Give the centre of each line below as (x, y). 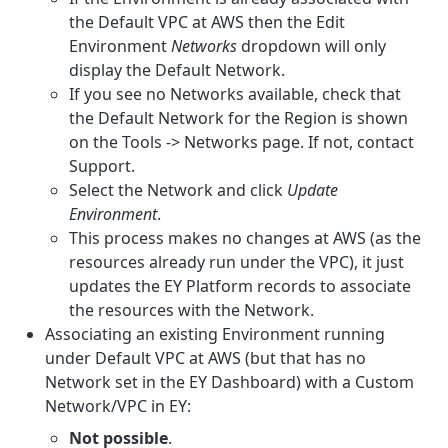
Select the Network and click (178, 189)
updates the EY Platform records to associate (240, 285)
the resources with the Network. (192, 309)
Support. (102, 165)
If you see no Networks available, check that (235, 93)
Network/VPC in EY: (118, 405)
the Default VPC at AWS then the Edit (207, 21)
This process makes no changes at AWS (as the (245, 237)
